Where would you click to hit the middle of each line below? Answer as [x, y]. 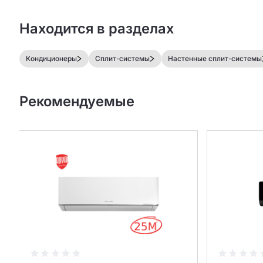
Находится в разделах [96, 29]
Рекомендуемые [77, 102]
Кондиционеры [52, 58]
